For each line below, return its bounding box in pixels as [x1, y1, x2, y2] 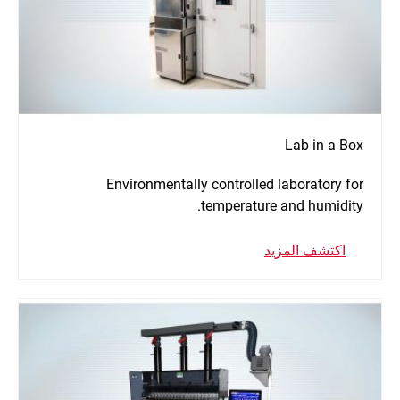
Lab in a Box [285, 137, 363, 154]
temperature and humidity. [201, 197, 363, 215]
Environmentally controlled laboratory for [106, 176, 363, 194]
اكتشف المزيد [264, 242, 346, 260]
